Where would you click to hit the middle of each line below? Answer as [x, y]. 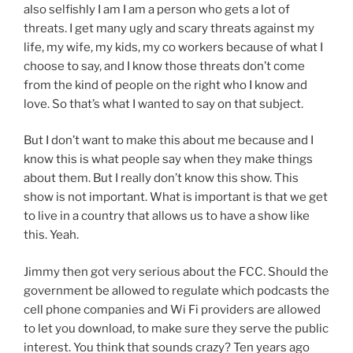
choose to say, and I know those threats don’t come [164, 66]
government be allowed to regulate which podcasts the [176, 290]
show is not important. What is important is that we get [176, 197]
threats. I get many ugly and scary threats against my [169, 28]
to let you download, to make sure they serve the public [176, 328]
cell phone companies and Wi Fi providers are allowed [172, 309]
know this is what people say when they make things [168, 160]
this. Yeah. [51, 235]
